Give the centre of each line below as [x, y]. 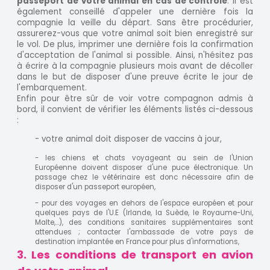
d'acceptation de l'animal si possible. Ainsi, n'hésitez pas [135, 55]
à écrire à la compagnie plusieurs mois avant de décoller [135, 66]
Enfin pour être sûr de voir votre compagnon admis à [135, 99]
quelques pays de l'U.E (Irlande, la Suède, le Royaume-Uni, [144, 213]
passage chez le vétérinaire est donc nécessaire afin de [144, 177]
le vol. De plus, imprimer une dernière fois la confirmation [135, 45]
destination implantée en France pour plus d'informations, [137, 242]
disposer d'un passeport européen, [95, 187]
